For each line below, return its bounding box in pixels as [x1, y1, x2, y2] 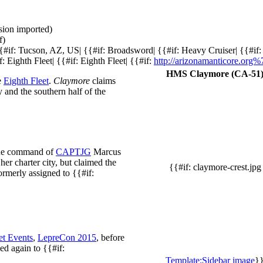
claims [90, 75, 116, 86]
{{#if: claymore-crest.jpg [168, 161, 261, 172]
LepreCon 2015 [38, 232, 96, 242]
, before [96, 232, 124, 242]
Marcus [91, 146, 121, 157]
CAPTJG [56, 146, 91, 157]
